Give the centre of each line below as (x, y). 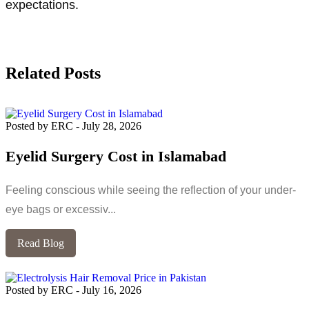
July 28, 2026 (112, 126)
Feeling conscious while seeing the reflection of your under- (151, 190)
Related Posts (53, 73)
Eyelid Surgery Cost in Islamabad (116, 156)
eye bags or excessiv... (61, 209)
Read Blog (41, 243)
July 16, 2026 (112, 290)
